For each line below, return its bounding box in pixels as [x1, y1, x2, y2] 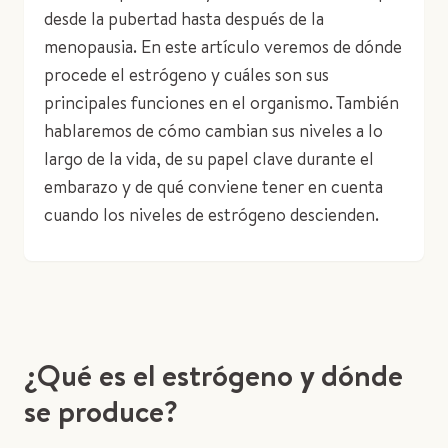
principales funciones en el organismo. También [44, 90, 399, 115]
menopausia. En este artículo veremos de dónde [44, 34, 402, 59]
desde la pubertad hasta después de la [44, 6, 324, 31]
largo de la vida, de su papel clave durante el [44, 146, 374, 171]
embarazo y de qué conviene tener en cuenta [44, 174, 383, 199]
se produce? [24, 390, 178, 432]
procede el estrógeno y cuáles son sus [44, 62, 329, 87]
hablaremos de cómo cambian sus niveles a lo [44, 118, 383, 143]
